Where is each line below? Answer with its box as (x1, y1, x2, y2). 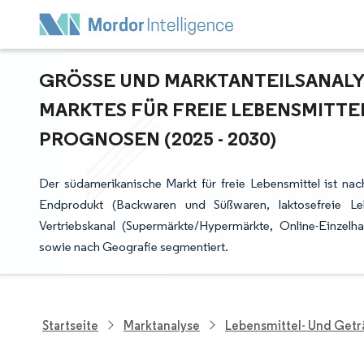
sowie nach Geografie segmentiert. (39, 239, 228, 254)
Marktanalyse (123, 317, 200, 333)
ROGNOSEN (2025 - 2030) (39, 126, 270, 150)
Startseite (42, 317, 98, 333)
